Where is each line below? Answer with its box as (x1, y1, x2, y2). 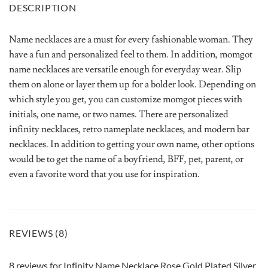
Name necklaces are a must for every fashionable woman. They (9, 33, 253, 45)
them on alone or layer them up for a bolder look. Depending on (9, 78, 256, 90)
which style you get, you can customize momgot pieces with (9, 93, 242, 105)
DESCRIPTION (9, 1, 77, 13)
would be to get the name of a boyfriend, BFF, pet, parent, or (9, 153, 243, 165)
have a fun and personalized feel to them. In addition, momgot (9, 48, 252, 60)
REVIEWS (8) (9, 227, 68, 239)
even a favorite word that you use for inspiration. (9, 167, 200, 180)
